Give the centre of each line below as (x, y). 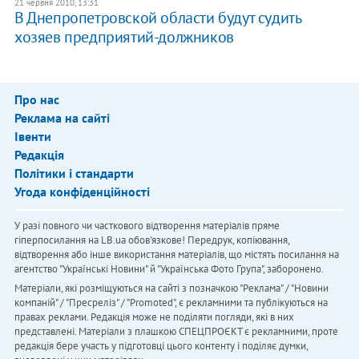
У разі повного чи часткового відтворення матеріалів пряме (147, 226)
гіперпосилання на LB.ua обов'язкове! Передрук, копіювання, (151, 240)
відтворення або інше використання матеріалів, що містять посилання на (176, 255)
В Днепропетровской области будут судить (157, 18)
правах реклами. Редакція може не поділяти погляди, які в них (154, 317)
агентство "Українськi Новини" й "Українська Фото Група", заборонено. (169, 269)
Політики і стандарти (74, 173)
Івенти (32, 137)
